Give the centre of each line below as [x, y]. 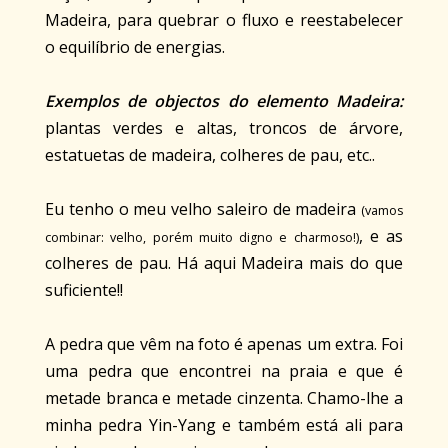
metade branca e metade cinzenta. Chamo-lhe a [224, 398]
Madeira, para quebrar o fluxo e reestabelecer [224, 20]
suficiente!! [84, 290]
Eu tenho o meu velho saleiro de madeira [203, 209]
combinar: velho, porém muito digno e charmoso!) [202, 238]
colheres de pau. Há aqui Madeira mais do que [224, 263]
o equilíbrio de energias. [135, 47]
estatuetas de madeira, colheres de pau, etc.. [210, 155]
